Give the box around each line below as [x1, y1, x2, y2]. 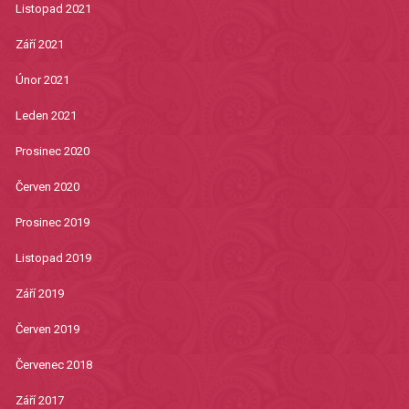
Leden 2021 [15, 109, 77, 123]
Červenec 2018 [15, 358, 92, 372]
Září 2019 [15, 287, 64, 301]
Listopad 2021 [15, 2, 91, 16]
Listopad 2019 [15, 251, 91, 266]
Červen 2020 [15, 180, 79, 194]
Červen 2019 [15, 322, 79, 337]
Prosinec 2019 [15, 215, 89, 230]
